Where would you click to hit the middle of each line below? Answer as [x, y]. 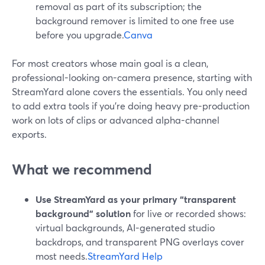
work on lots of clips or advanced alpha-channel [116, 120]
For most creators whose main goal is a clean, [110, 63]
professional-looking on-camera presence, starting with [132, 77]
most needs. [62, 256]
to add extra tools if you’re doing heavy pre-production [131, 106]
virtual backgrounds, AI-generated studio [125, 227]
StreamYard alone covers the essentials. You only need [130, 91]
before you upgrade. [80, 35]
